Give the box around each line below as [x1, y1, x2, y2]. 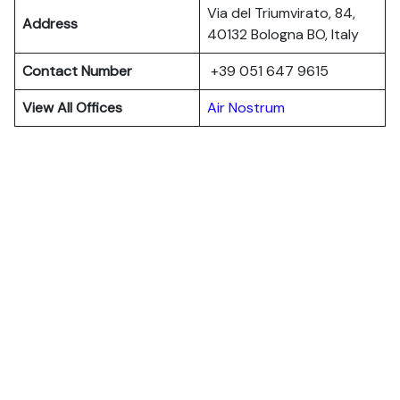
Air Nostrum [207, 98, 285, 117]
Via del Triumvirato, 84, [207, 4, 355, 22]
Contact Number [22, 62, 132, 80]
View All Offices [22, 98, 122, 117]
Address [22, 14, 78, 33]
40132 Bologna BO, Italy [207, 25, 359, 44]
